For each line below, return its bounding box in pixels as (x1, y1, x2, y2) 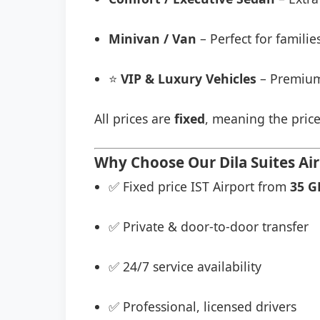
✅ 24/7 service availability (109, 258, 261, 275)
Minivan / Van (109, 30, 196, 47)
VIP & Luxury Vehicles (121, 70, 256, 87)
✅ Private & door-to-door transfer (109, 218, 309, 235)
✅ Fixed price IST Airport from (109, 178, 290, 195)
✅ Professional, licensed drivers (109, 298, 296, 315)
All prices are (94, 110, 174, 127)
